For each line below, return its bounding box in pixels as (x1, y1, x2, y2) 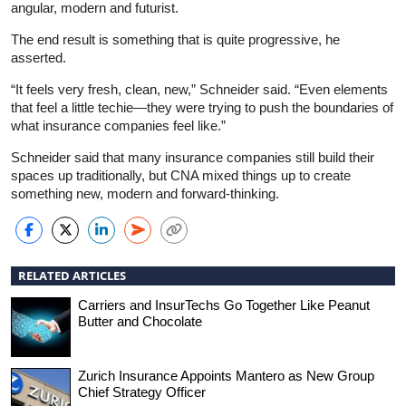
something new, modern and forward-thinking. (11, 185, 279, 201)
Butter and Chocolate (78, 313, 202, 329)
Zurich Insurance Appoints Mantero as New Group (78, 367, 374, 383)
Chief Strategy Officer (78, 383, 206, 400)
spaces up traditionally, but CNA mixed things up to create (11, 167, 351, 183)
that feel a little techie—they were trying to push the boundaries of (11, 99, 393, 115)
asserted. (11, 49, 66, 65)
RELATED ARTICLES (18, 266, 126, 284)
